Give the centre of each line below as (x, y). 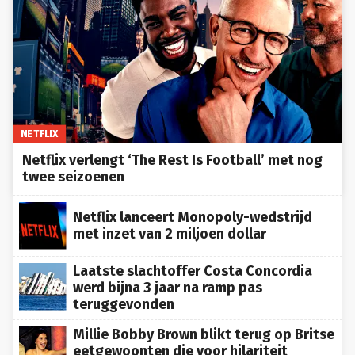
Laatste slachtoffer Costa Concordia (193, 265)
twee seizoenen (73, 171)
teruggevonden (124, 298)
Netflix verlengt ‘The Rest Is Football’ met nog (172, 154)
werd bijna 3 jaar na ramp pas (168, 282)
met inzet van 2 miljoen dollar (170, 228)
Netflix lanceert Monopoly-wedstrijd (193, 211)
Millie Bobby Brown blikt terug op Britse (204, 328)
